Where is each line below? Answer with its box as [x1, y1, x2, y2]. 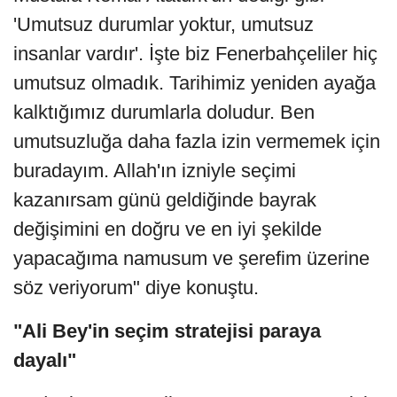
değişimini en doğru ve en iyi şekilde [13, 217, 322, 240]
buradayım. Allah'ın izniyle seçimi [13, 159, 296, 182]
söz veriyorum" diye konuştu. [13, 276, 259, 299]
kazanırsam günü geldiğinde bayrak [13, 188, 316, 211]
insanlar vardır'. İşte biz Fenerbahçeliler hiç [13, 42, 378, 65]
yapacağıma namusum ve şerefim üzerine [13, 246, 370, 269]
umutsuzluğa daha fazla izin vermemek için [13, 129, 380, 152]
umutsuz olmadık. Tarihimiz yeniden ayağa [13, 71, 376, 94]
